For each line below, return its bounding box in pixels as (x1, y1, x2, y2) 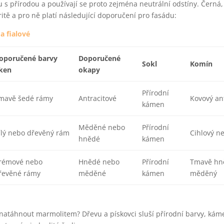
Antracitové (78, 93, 116, 103)
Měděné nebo (78, 122, 125, 132)
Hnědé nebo (78, 157, 119, 166)
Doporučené (78, 53, 120, 63)
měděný (189, 168, 217, 178)
